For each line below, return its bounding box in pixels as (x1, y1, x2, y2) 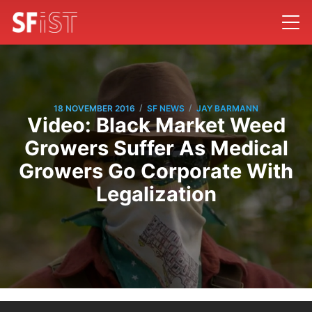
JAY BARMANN (196, 102, 258, 114)
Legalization (95, 182, 217, 207)
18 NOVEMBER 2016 (54, 102, 135, 114)
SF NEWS (147, 102, 185, 114)
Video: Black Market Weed (26, 113, 286, 138)
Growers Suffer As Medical (24, 136, 288, 161)
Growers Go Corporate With (19, 159, 293, 184)
